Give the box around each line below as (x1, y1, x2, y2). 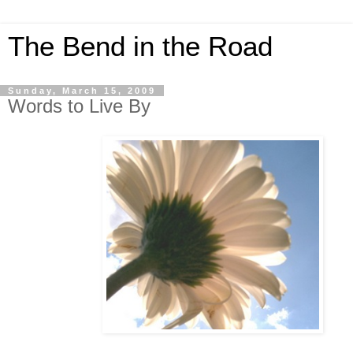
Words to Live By (8, 95, 150, 117)
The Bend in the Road (8, 32, 273, 61)
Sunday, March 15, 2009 (8, 86, 156, 95)
